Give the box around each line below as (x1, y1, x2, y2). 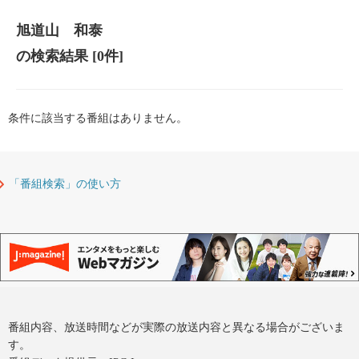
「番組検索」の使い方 (9, 178, 121, 191)
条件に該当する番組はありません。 (8, 112, 188, 125)
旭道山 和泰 (16, 22, 103, 39)
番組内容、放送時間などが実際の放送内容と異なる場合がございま (8, 321, 345, 333)
